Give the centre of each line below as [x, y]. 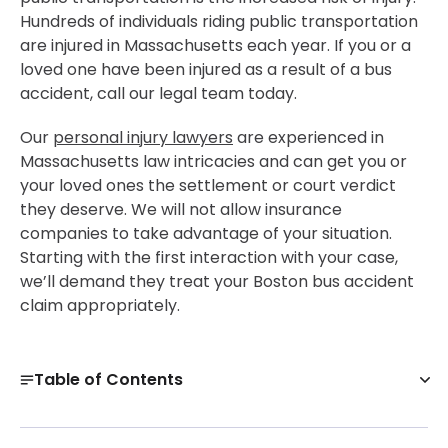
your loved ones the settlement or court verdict [208, 186]
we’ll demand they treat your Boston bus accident [217, 282]
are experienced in [308, 138]
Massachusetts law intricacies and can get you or [213, 162]
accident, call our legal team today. [158, 94]
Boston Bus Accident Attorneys [143, 423]
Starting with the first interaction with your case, [209, 258]
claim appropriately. [100, 306]
